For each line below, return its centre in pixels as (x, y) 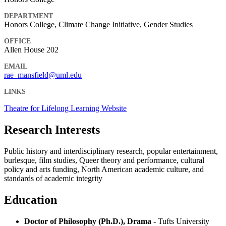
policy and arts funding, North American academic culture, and (104, 169)
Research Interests (52, 129)
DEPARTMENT (29, 16)
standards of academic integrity (53, 178)
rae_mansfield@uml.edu (43, 75)
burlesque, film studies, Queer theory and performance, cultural (104, 160)
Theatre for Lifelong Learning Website (65, 108)
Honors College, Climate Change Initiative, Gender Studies (98, 25)
